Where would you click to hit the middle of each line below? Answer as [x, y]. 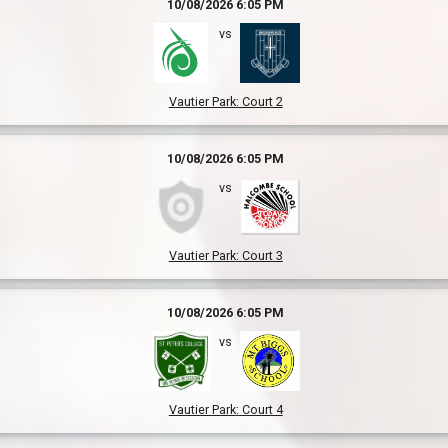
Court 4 [260, 409]
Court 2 [260, 101]
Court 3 [260, 255]
